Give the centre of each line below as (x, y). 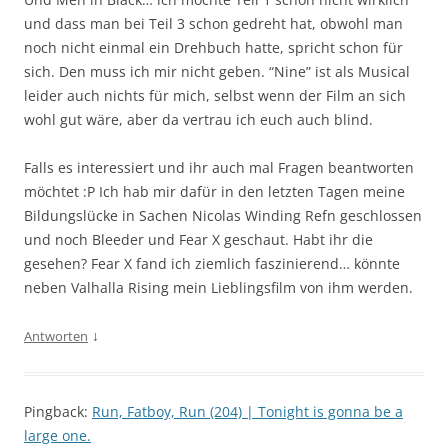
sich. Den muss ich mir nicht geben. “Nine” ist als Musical (217, 71)
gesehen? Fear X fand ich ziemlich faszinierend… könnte (212, 263)
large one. (57, 435)
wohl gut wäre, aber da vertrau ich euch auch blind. (198, 119)
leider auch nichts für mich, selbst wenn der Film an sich (215, 95)
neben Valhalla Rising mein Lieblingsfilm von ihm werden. (218, 287)
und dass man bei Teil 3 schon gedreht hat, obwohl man (213, 23)
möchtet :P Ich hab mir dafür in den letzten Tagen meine (214, 191)
